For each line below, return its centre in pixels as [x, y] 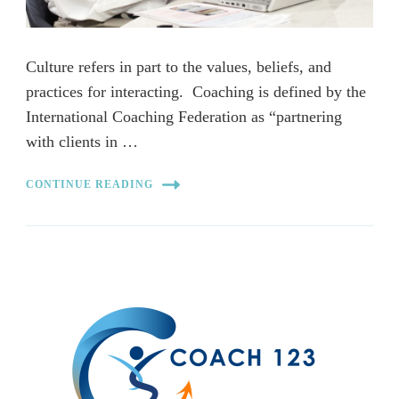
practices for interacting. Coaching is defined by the [196, 91]
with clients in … [82, 141]
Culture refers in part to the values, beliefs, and [179, 66]
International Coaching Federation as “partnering [184, 116]
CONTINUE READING [90, 185]
